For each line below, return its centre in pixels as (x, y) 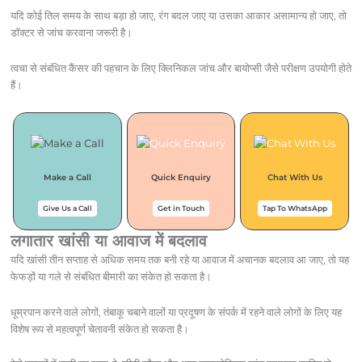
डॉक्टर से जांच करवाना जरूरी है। (71, 33)
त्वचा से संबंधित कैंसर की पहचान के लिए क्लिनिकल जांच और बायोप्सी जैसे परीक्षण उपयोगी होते (181, 68)
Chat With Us (295, 177)
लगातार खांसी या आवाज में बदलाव (108, 240)
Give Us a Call (67, 208)
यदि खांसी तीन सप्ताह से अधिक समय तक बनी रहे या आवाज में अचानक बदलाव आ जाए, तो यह (179, 259)
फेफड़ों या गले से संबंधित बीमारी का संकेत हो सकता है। (111, 276)
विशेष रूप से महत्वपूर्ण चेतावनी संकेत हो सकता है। (99, 328)
